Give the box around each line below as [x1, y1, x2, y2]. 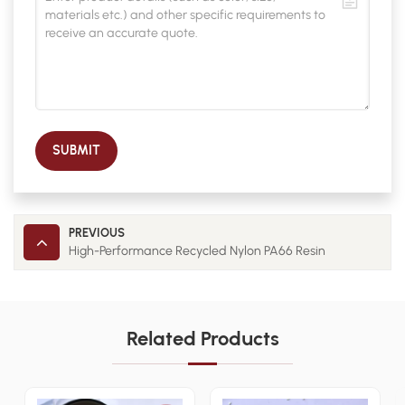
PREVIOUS [69, 226, 125, 240]
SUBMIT [52, 143, 101, 159]
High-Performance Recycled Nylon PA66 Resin [69, 243, 325, 259]
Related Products [126, 326, 279, 352]
